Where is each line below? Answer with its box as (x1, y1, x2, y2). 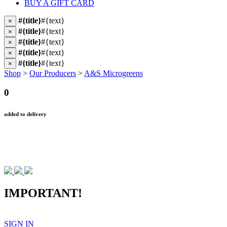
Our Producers (29, 68, 76, 78)
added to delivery (4, 111, 47, 118)
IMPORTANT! (4, 186, 82, 200)
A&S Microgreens (84, 68, 143, 78)
